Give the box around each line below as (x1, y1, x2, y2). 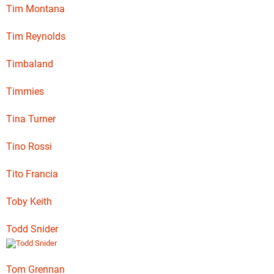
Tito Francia (6, 168, 58, 180)
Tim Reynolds (6, 31, 65, 42)
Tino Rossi (6, 141, 52, 152)
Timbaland (6, 58, 53, 70)
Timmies (6, 86, 44, 97)
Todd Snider (6, 223, 58, 235)
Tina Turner (6, 113, 56, 125)
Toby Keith (6, 196, 52, 207)
